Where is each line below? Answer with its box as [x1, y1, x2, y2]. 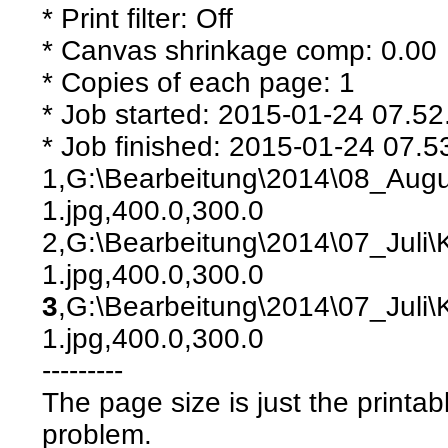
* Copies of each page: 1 [42, 66, 356, 98]
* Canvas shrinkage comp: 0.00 [42, 34, 438, 66]
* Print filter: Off [42, 2, 234, 34]
